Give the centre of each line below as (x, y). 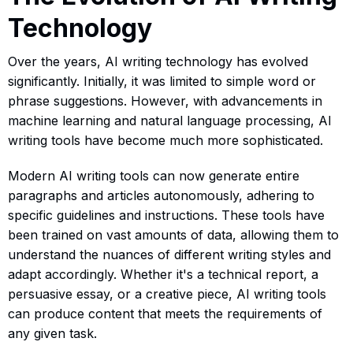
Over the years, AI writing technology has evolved (158, 61)
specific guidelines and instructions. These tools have (166, 215)
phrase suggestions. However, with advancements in (165, 100)
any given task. (52, 333)
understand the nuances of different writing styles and (169, 254)
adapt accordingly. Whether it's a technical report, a (163, 274)
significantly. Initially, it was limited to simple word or (162, 81)
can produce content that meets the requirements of (165, 313)
